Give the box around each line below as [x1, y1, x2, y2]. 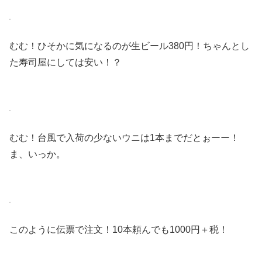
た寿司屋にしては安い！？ [9, 57, 122, 67]
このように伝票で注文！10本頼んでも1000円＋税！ [9, 224, 228, 235]
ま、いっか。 [9, 149, 65, 159]
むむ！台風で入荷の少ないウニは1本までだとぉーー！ [9, 132, 239, 143]
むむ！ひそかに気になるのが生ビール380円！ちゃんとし [9, 40, 250, 51]
